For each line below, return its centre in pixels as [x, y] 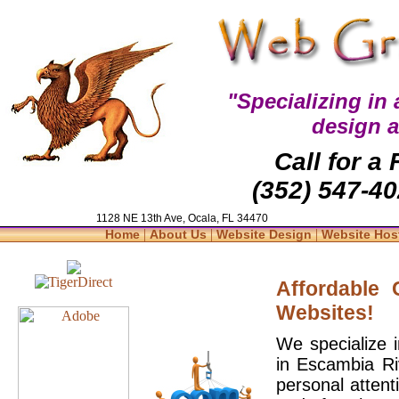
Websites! [325, 313]
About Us [180, 234]
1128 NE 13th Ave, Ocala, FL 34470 [182, 218]
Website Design [266, 234]
